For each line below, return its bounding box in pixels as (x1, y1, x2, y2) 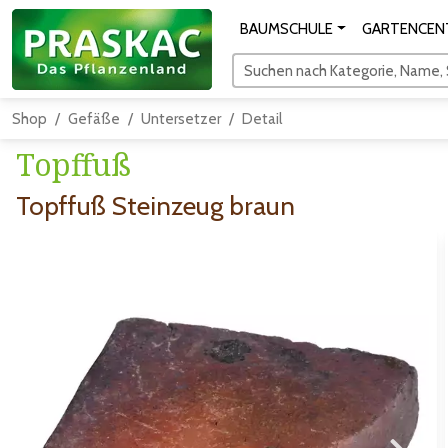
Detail (242, 110, 282, 128)
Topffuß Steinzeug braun (16, 190, 295, 222)
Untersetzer (141, 110, 221, 128)
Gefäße (68, 110, 120, 128)
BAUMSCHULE (240, 20, 333, 38)
